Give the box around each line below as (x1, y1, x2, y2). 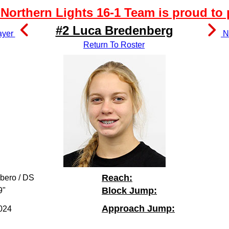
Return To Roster (83, 40, 145, 49)
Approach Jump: (102, 203, 175, 214)
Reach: (102, 173, 132, 183)
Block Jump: (102, 186, 157, 196)
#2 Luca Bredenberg (55, 24, 173, 37)
